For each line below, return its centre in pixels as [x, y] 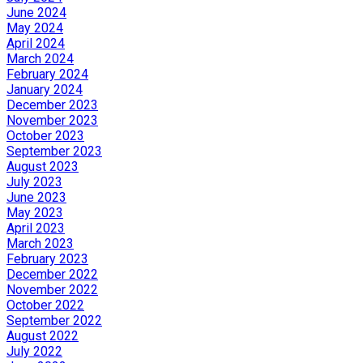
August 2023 [43, 166]
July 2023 [34, 181]
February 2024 [47, 74]
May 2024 [35, 28]
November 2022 [52, 289]
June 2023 [36, 197]
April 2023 [36, 228]
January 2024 [45, 89]
